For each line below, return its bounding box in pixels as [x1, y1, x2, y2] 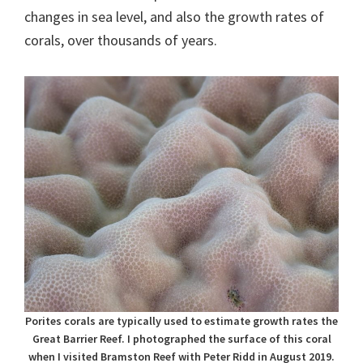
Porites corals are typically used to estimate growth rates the [25, 313, 338, 328]
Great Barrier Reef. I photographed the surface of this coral [32, 331, 331, 346]
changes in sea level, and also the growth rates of [24, 6, 324, 26]
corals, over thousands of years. [24, 30, 217, 49]
